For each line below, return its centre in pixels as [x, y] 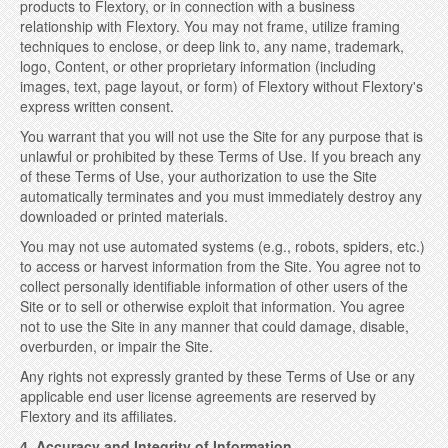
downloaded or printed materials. [124, 216]
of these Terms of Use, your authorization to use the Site [198, 176]
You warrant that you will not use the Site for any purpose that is [221, 136]
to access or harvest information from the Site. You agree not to [220, 266]
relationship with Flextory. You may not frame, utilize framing [210, 26]
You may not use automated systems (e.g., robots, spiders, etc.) [222, 246]
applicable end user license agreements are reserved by [198, 396]
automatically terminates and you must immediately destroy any [221, 196]
